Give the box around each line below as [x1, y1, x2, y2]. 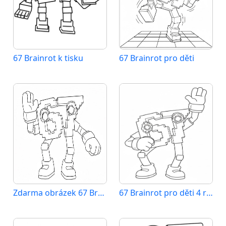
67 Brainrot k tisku [13, 52, 83, 64]
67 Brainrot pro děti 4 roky [206, 187, 213, 199]
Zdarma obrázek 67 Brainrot [98, 187, 104, 199]
